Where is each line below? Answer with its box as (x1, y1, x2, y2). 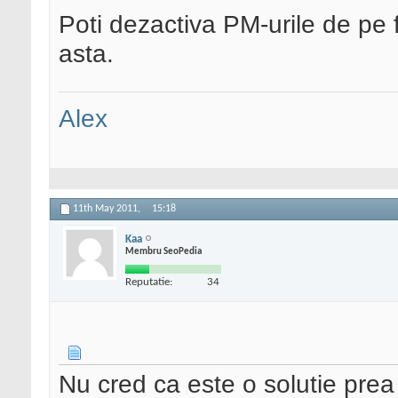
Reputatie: (125, 275, 172, 288)
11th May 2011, (73, 203, 143, 215)
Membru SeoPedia (125, 246, 202, 257)
